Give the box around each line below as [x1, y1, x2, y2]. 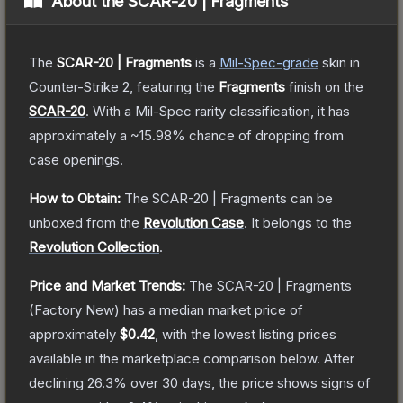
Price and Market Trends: [29, 276, 185, 294]
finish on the [285, 77, 363, 95]
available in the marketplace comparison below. [29, 349, 320, 367]
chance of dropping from [185, 126, 344, 144]
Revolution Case [143, 213, 244, 231]
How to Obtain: [29, 189, 121, 207]
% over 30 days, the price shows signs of [113, 373, 371, 391]
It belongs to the [251, 213, 352, 231]
